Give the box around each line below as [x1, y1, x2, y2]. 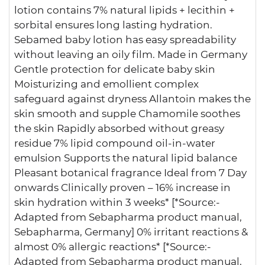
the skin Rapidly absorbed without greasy [14, 122, 224, 134]
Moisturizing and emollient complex [14, 77, 199, 90]
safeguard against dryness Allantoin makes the [14, 92, 251, 105]
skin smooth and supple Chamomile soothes [14, 107, 240, 119]
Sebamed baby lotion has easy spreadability [14, 33, 236, 46]
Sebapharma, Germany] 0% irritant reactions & [14, 225, 248, 238]
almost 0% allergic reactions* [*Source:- [14, 240, 211, 253]
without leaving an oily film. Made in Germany [14, 48, 247, 60]
